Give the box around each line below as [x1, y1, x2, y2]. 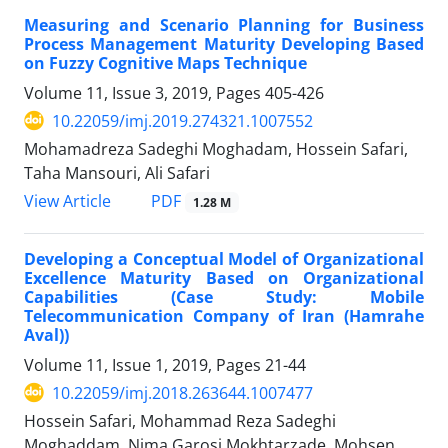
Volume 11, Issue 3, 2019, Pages [24, 81, 265, 104]
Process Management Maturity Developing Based [24, 32, 424, 55]
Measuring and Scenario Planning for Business [24, 13, 424, 36]
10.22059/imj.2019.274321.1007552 [52, 109, 313, 132]
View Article [24, 189, 111, 212]
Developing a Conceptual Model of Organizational [24, 247, 424, 270]
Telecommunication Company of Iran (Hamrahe [24, 304, 424, 327]
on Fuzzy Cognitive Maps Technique [24, 51, 307, 74]
